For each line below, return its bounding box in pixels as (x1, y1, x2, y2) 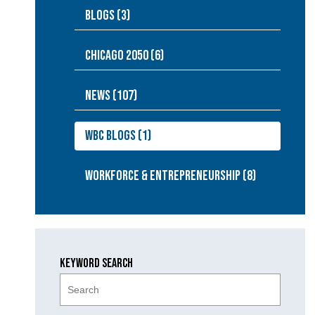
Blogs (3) (85, 7, 130, 24)
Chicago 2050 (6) (85, 47, 164, 64)
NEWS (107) (85, 87, 137, 104)
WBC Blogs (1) (85, 127, 151, 144)
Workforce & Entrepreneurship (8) (85, 167, 256, 184)
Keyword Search (60, 256, 133, 271)
